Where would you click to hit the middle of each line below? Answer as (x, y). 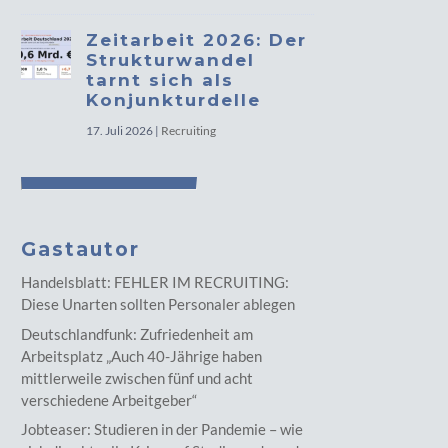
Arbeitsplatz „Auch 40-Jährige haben (142, 355)
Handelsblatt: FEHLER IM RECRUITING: (155, 282)
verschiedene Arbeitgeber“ (109, 399)
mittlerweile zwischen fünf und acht (137, 377)
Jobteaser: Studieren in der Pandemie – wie (162, 429)
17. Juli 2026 (120, 130)
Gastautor (81, 249)
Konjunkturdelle (174, 100)
